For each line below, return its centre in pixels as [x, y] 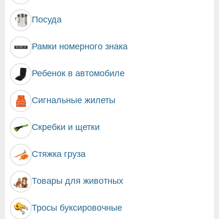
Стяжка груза [59, 154]
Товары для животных [77, 181]
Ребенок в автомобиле [78, 73]
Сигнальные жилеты [74, 100]
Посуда [47, 19]
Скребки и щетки [66, 127]
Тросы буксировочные [77, 208]
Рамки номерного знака [80, 46]
